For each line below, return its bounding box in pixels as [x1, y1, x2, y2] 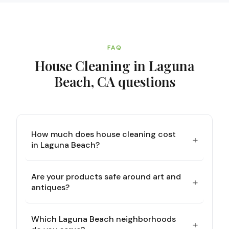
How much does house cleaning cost [31, 129, 176, 140]
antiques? [31, 182, 70, 193]
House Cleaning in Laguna [35, 57, 194, 75]
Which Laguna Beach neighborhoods [31, 214, 176, 224]
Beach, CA [54, 73, 115, 90]
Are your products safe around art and [31, 171, 181, 182]
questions [114, 73, 175, 90]
